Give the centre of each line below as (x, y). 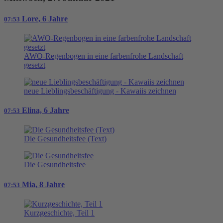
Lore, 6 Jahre (45, 18)
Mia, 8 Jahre (43, 184)
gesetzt (35, 65)
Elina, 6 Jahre (46, 111)
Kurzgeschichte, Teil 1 (59, 213)
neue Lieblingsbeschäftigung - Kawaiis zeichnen (100, 91)
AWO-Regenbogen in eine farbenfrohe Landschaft (104, 56)
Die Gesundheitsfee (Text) (65, 139)
